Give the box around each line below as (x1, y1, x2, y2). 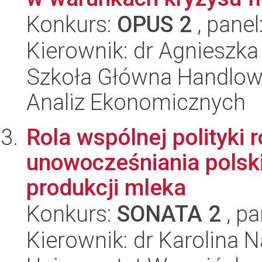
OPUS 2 (117, 11, 192, 37)
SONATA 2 (117, 201, 221, 227)
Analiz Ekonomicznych (26, 89, 246, 115)
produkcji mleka (26, 174, 186, 201)
